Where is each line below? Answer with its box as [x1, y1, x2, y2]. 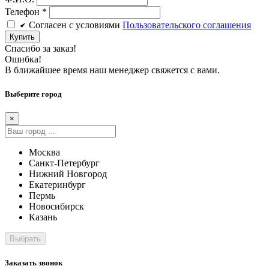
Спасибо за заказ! [5, 43, 76, 54]
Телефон [5, 7, 42, 17]
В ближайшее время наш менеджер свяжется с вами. [5, 65, 220, 76]
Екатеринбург [29, 179, 86, 190]
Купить [10, 32, 35, 42]
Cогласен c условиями [29, 20, 122, 31]
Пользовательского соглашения [122, 20, 251, 31]
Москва [29, 147, 60, 157]
